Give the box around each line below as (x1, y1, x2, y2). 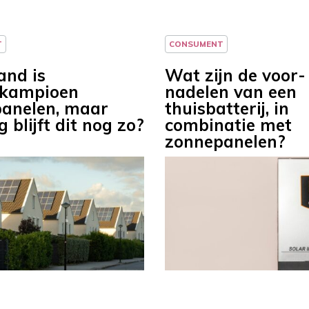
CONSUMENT (169, 39, 223, 50)
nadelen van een (165, 81, 297, 103)
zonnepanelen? (165, 131, 286, 152)
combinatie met (165, 114, 292, 136)
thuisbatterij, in (165, 98, 289, 119)
